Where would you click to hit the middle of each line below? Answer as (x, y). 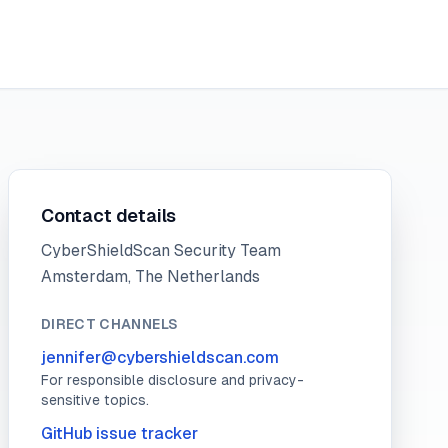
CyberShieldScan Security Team (161, 250)
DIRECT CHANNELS (110, 324)
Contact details (109, 215)
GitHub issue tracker (119, 433)
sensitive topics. (95, 400)
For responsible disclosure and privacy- (172, 380)
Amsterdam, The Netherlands (150, 276)
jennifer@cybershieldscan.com (160, 357)
